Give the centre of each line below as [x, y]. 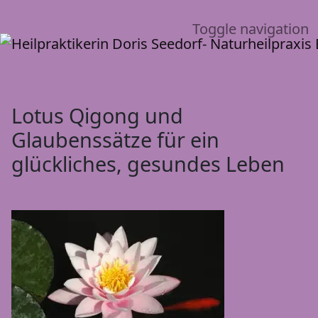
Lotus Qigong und [97, 115]
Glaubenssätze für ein [115, 139]
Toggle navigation [251, 28]
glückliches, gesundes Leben [148, 163]
